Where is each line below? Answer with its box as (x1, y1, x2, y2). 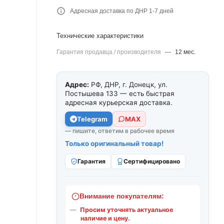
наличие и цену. (80, 214, 130, 222)
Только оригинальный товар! (65, 139, 163, 147)
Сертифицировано (123, 157, 180, 165)
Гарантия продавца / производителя (56, 48, 162, 55)
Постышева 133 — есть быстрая (65, 89, 174, 97)
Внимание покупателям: (79, 192, 164, 200)
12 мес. (175, 48, 195, 55)
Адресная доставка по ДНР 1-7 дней (70, 7, 173, 14)
